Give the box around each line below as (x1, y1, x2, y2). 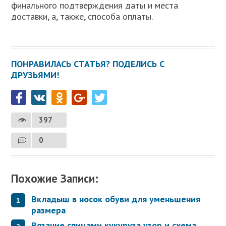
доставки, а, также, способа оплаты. (11, 11, 153, 22)
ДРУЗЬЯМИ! (11, 69, 60, 81)
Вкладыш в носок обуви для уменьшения (31, 193, 201, 205)
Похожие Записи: (11, 171, 99, 186)
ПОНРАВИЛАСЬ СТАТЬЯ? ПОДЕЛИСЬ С (11, 58, 165, 70)
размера (31, 204, 66, 216)
